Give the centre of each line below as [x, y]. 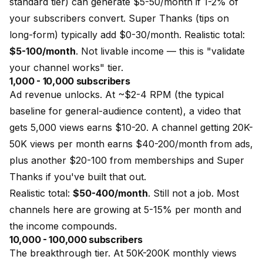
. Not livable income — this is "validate [160, 51]
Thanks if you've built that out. [78, 177]
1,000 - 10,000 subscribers [70, 81]
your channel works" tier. [66, 68]
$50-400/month [110, 193]
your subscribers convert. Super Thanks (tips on [119, 18]
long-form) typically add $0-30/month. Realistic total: [127, 35]
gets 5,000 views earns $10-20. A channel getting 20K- [131, 127]
